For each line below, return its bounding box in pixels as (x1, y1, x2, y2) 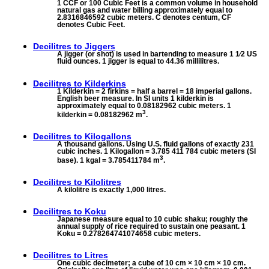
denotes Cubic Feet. (57, 20, 125, 29)
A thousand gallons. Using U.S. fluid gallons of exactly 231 (57, 139, 254, 148)
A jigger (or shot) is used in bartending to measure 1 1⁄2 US (57, 50, 257, 59)
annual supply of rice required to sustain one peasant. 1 (57, 222, 246, 231)
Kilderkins (85, 78, 126, 88)
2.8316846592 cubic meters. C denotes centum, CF (57, 13, 231, 22)
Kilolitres (85, 177, 121, 187)
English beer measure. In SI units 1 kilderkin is (57, 94, 214, 103)
